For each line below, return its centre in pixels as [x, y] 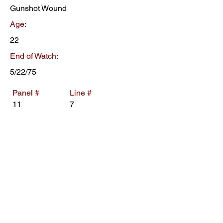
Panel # [26, 93]
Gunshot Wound [38, 8]
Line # [81, 93]
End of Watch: [34, 56]
